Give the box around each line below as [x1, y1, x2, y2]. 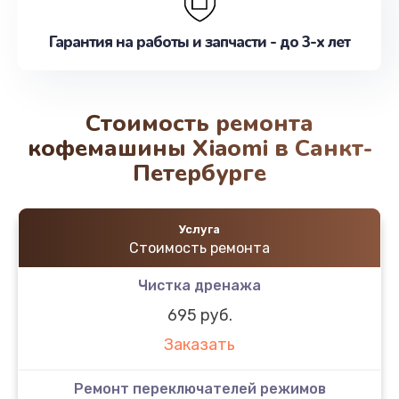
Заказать [164, 335, 235, 355]
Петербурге [133, 157, 266, 189]
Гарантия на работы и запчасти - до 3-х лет [49, 32, 350, 53]
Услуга [179, 222, 220, 236]
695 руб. [167, 305, 232, 325]
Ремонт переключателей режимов [73, 379, 326, 397]
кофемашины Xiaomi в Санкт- [27, 132, 372, 164]
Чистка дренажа [138, 276, 261, 294]
